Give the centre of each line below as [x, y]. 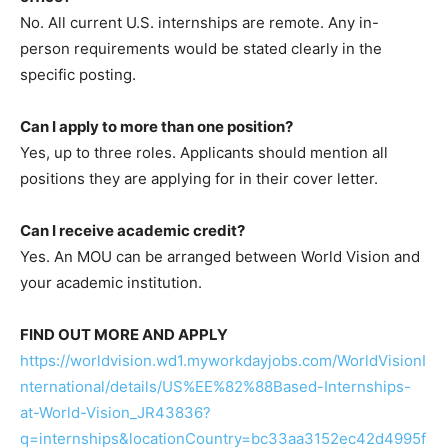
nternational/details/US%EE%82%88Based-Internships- [215, 386]
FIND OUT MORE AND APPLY [124, 334]
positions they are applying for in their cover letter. [199, 178]
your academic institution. [111, 282]
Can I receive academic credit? [132, 230]
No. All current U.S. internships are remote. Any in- [199, 22]
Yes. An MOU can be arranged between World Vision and [220, 256]
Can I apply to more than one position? [156, 126]
